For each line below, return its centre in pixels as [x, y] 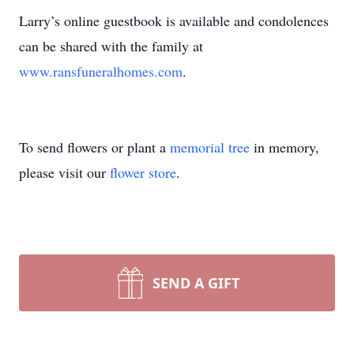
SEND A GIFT [196, 283]
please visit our [64, 172]
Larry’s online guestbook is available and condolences [174, 21]
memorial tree [210, 147]
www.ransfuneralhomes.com [101, 71]
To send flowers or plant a [94, 147]
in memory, [284, 147]
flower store [143, 172]
